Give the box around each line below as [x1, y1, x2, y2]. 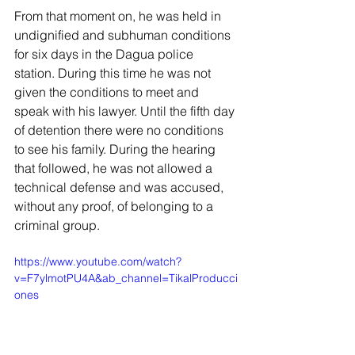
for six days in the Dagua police [14, 46, 197, 63]
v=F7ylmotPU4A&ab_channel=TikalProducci [14, 271, 238, 286]
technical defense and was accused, [14, 179, 227, 196]
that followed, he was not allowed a [14, 160, 216, 177]
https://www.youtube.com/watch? [14, 254, 181, 269]
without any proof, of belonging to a [14, 198, 216, 215]
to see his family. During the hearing [14, 141, 219, 158]
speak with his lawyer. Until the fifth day [14, 103, 238, 120]
